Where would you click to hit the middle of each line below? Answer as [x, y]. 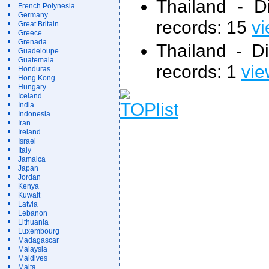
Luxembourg [39, 231]
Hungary [32, 87]
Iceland [30, 96]
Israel [27, 141]
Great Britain [38, 24]
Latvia [28, 204]
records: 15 [204, 27]
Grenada [32, 42]
